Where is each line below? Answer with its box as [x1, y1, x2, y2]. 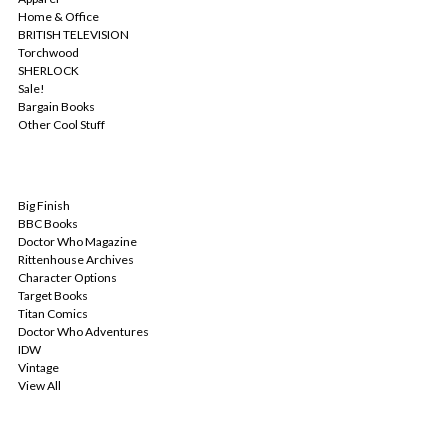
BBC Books [18, 216, 78, 232]
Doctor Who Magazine [18, 234, 137, 250]
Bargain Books [18, 99, 95, 115]
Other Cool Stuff [18, 117, 105, 133]
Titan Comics [18, 306, 88, 322]
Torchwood [18, 45, 79, 61]
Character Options [18, 270, 117, 286]
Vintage [18, 360, 59, 376]
